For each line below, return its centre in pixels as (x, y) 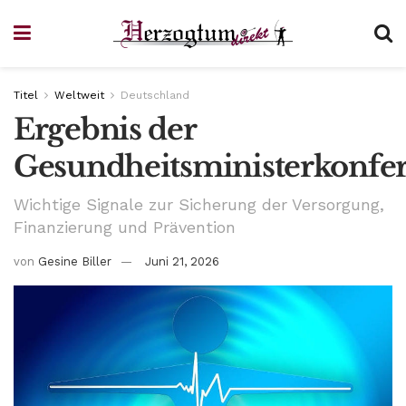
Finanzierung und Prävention (125, 227)
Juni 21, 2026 (182, 261)
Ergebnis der (105, 130)
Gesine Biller (75, 261)
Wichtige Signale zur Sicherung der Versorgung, (199, 204)
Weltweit (79, 95)
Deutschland (155, 95)
